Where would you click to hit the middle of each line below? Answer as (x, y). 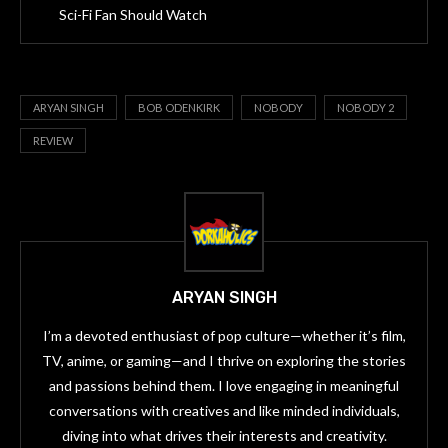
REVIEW (53, 141)
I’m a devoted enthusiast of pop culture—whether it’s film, (224, 336)
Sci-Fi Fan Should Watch (133, 15)
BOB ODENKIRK (179, 108)
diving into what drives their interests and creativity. (224, 436)
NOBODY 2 (365, 108)
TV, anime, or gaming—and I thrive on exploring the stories (224, 361)
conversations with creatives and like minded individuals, (224, 411)
